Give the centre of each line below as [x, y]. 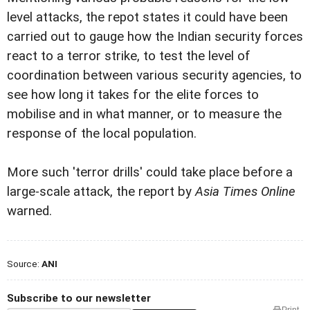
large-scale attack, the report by [101, 192]
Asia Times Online [245, 192]
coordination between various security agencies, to [154, 76]
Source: [24, 264]
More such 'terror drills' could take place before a [150, 173]
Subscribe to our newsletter [79, 299]
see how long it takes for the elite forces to [133, 95]
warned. [29, 211]
